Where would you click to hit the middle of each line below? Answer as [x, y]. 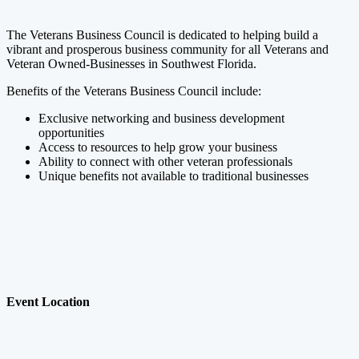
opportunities [71, 133]
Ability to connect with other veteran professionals [165, 162]
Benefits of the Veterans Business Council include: [134, 91]
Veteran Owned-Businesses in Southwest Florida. [133, 64]
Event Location [48, 301]
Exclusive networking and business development [161, 119]
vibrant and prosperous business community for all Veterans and [167, 50]
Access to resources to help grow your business [158, 147]
